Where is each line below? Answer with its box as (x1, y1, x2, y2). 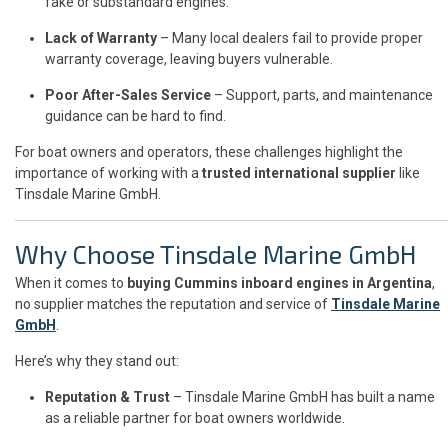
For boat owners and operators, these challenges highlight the (15, 144, 403, 161)
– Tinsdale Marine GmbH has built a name (170, 389, 435, 406)
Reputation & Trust (45, 389, 170, 406)
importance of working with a (15, 165, 202, 182)
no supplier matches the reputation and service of (15, 296, 331, 313)
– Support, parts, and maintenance (211, 87, 433, 104)
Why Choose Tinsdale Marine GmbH (15, 239, 416, 270)
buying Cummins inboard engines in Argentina (127, 275, 432, 292)
